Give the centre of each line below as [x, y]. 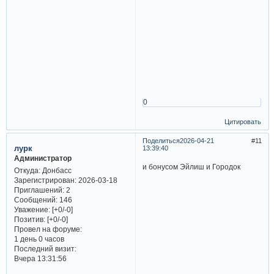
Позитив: [29, 220]
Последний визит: [45, 249]
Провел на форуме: [48, 229]
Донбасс [56, 171]
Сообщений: [35, 200]
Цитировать [243, 122]
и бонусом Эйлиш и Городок [192, 166]
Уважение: [32, 210]
